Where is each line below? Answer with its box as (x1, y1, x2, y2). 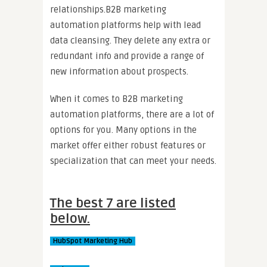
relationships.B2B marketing (50, 4, 166, 15)
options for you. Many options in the (50, 124, 197, 135)
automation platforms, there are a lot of (50, 108, 214, 120)
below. (50, 210, 90, 226)
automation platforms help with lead (50, 19, 201, 30)
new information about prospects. (50, 66, 188, 77)
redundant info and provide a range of (50, 50, 204, 61)
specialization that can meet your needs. (50, 155, 216, 166)
